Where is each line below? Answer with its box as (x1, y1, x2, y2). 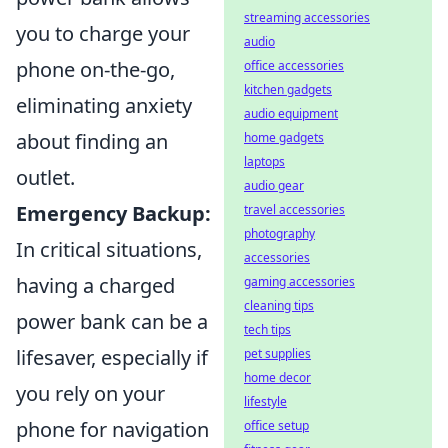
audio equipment (244, 105, 338, 122)
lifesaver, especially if (16, 344, 208, 371)
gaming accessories (244, 273, 355, 290)
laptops (244, 153, 285, 170)
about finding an (16, 128, 168, 155)
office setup (244, 417, 309, 434)
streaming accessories (244, 9, 370, 26)
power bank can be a (16, 308, 208, 335)
